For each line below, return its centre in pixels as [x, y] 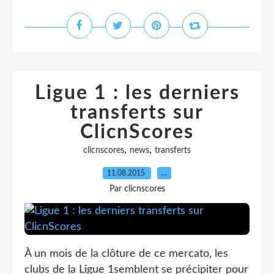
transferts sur [137, 113]
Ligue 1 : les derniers [137, 93]
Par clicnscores [137, 189]
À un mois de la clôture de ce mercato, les [126, 254]
